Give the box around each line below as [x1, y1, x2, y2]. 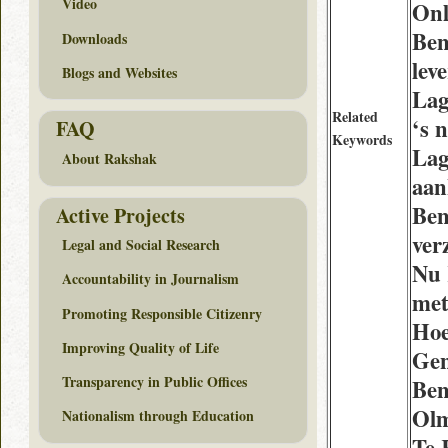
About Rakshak [62, 148, 157, 170]
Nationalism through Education [62, 405, 254, 427]
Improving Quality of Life [62, 336, 219, 358]
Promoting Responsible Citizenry [62, 302, 262, 324]
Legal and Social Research [62, 234, 220, 256]
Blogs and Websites [62, 61, 177, 83]
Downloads [62, 27, 127, 49]
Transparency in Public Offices [62, 370, 247, 392]
